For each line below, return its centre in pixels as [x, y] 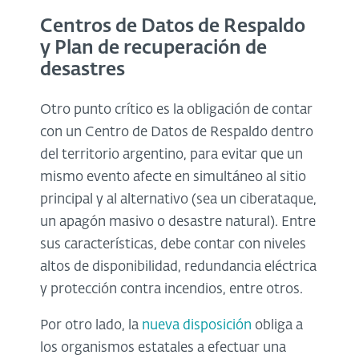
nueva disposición [197, 325]
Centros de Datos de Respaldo [173, 26]
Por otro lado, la [91, 325]
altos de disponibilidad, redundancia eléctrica [178, 267]
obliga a [277, 325]
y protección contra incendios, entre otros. [171, 289]
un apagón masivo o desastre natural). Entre [178, 222]
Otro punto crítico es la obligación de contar [176, 110]
